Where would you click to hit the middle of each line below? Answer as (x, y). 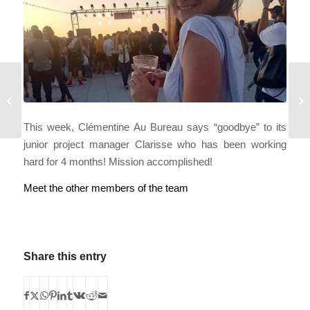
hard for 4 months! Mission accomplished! (118, 162)
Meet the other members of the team (106, 188)
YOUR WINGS (54, 108)
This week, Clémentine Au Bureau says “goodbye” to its (155, 127)
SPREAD (43, 93)
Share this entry (65, 256)
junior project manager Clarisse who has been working (155, 145)
